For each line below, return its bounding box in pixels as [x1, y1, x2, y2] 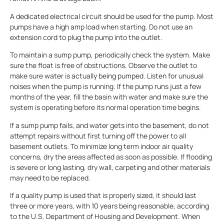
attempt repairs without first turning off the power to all [10, 130, 186, 140]
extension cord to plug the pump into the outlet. [10, 32, 162, 42]
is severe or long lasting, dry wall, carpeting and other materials [10, 162, 210, 172]
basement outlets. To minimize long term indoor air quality [10, 141, 193, 151]
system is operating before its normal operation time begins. [10, 102, 201, 112]
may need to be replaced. [10, 172, 90, 182]
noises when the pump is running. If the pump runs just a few [10, 81, 201, 91]
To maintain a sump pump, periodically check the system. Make [10, 50, 210, 60]
